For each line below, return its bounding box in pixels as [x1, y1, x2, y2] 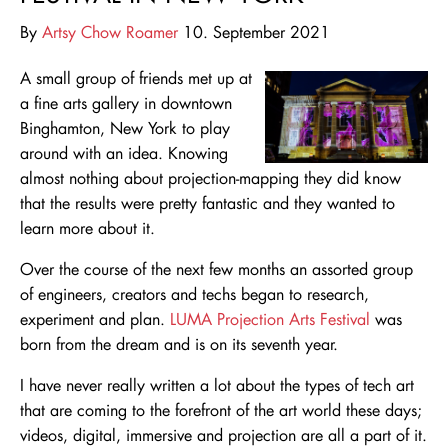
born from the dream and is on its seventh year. [20, 333, 338, 355]
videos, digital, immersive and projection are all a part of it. [20, 424, 427, 446]
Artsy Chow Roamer [42, 21, 178, 43]
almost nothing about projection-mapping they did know [20, 167, 401, 189]
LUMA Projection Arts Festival [170, 308, 370, 330]
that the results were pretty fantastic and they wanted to [20, 192, 395, 214]
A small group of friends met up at [20, 67, 252, 89]
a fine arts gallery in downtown [20, 92, 232, 114]
